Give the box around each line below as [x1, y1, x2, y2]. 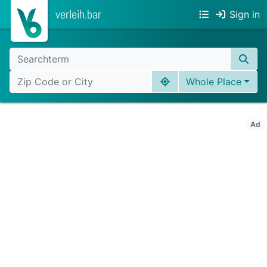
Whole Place [186, 76, 242, 88]
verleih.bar [55, 7, 101, 22]
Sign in [229, 8, 260, 20]
